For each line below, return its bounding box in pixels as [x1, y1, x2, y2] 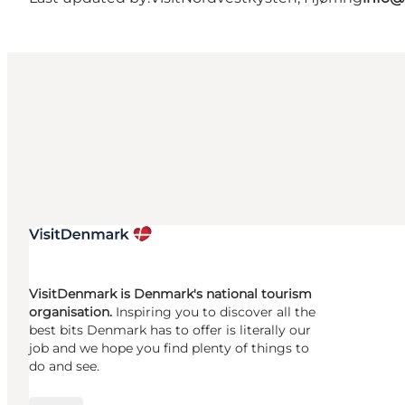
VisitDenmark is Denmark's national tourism [29, 285, 312, 302]
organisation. [29, 303, 116, 320]
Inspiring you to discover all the [116, 303, 316, 320]
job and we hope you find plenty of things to [29, 339, 309, 356]
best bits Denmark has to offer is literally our [29, 321, 311, 338]
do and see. [29, 357, 99, 374]
